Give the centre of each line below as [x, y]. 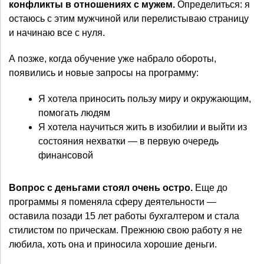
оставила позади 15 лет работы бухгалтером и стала [124, 216]
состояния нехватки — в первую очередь [128, 141]
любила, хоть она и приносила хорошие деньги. [113, 244]
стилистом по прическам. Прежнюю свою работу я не [126, 230]
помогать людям [74, 113]
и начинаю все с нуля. [57, 32]
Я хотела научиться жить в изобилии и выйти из [143, 127]
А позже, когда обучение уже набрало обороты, [113, 58]
